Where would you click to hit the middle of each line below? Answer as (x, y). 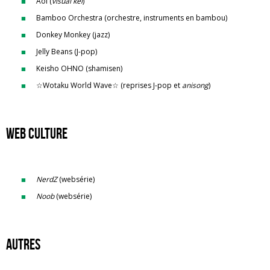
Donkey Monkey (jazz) (73, 35)
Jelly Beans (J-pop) (67, 52)
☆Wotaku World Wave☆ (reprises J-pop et (109, 85)
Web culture (37, 133)
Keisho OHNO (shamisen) (79, 68)
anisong (195, 85)
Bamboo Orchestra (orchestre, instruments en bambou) (132, 18)
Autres (23, 244)
